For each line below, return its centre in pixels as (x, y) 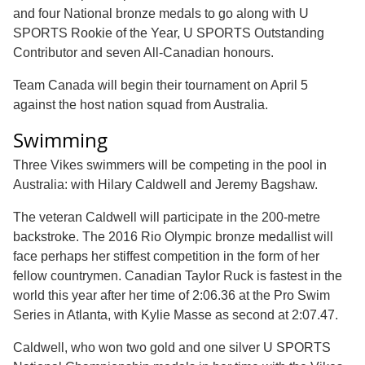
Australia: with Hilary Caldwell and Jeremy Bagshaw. (165, 184)
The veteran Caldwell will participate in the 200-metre (167, 217)
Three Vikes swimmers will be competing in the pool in (170, 165)
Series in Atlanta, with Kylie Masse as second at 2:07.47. (176, 314)
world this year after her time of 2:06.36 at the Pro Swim (172, 295)
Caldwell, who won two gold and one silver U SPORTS (172, 347)
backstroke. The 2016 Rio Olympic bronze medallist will (173, 236)
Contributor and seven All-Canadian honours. (143, 52)
